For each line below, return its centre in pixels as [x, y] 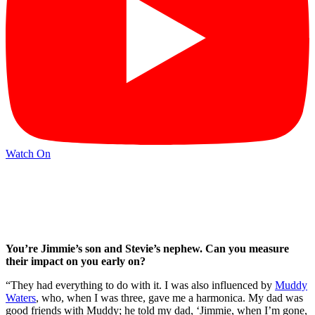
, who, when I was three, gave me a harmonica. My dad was [169, 297]
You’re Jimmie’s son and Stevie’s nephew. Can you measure [147, 248]
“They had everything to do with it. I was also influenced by [140, 285]
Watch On [28, 154]
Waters [21, 297]
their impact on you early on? [76, 261]
